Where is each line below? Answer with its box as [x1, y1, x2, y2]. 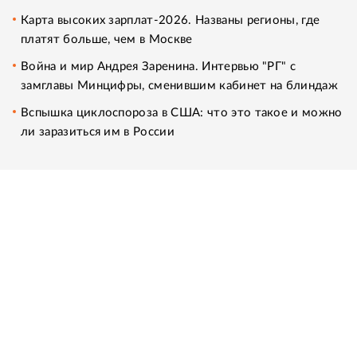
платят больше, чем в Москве [21, 33, 193, 45]
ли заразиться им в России [21, 125, 175, 138]
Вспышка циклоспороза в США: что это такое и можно [21, 106, 343, 119]
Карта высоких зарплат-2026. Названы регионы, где [21, 14, 320, 26]
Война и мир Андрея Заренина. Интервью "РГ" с [21, 60, 296, 73]
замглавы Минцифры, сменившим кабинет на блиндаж [21, 79, 339, 92]
